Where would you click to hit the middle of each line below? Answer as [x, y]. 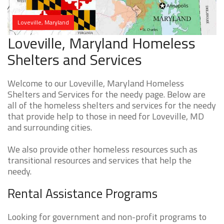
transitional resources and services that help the [99, 160]
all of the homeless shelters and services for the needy [112, 105]
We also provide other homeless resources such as [102, 149]
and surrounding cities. [50, 127]
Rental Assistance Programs [82, 194]
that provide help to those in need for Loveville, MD [106, 116]
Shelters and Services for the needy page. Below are [106, 94]
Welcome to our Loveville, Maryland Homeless [96, 83]
